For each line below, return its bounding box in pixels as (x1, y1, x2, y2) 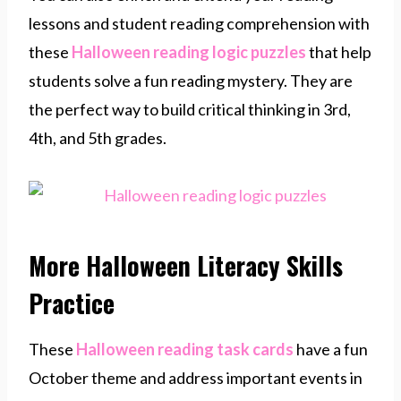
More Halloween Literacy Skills (29, 246, 343, 284)
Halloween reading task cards (76, 338, 294, 359)
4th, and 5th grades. (29, 127, 169, 148)
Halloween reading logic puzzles (72, 41, 309, 62)
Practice (29, 284, 115, 321)
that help (309, 41, 371, 62)
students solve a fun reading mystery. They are (29, 70, 353, 90)
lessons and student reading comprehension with (29, 13, 370, 33)
